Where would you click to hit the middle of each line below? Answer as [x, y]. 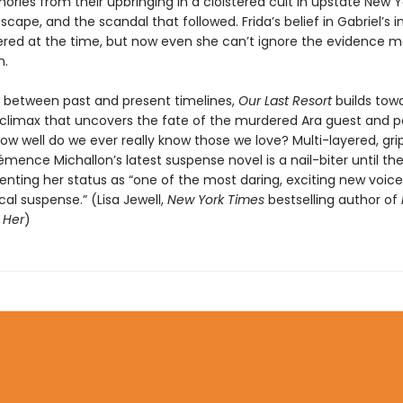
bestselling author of [332, 199]
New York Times [215, 199]
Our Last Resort [285, 100]
